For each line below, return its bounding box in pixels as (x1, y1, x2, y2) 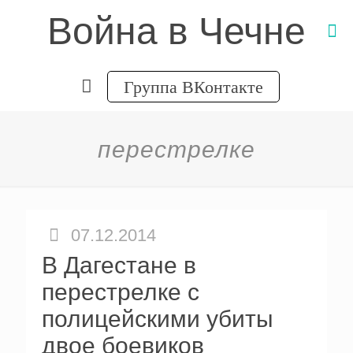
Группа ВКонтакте (123, 75, 263, 98)
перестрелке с (42, 279, 199, 305)
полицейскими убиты (42, 306, 273, 332)
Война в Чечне (47, 10, 306, 52)
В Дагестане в (42, 252, 196, 278)
